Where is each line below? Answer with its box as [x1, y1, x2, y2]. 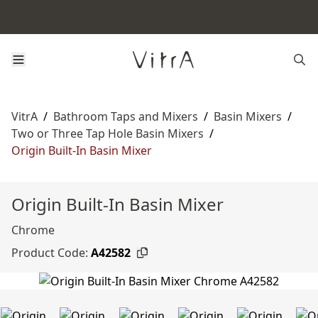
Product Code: [11, 245, 88, 261]
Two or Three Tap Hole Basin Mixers [11, 126, 204, 141]
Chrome [11, 222, 55, 238]
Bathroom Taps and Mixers [53, 109, 198, 124]
